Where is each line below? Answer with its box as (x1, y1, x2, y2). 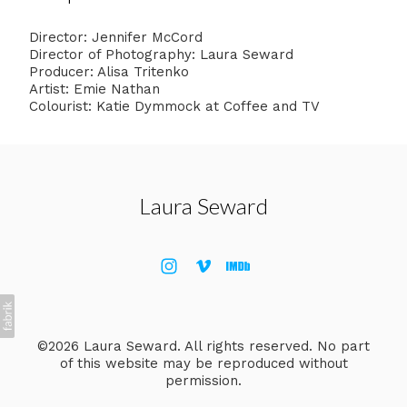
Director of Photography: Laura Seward (29, 45, 293, 63)
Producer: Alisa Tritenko (29, 63, 189, 80)
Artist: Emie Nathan (29, 80, 160, 97)
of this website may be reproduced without (59, 354, 348, 372)
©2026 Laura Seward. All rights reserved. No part (37, 337, 370, 354)
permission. (165, 372, 242, 389)
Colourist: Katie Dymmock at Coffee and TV (29, 97, 320, 114)
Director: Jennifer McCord (29, 28, 203, 45)
